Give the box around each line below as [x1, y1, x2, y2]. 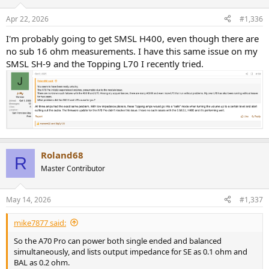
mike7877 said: [14, 217, 66, 228]
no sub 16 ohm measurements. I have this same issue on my [6, 44, 258, 57]
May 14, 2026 [6, 194, 51, 205]
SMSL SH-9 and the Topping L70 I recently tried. [6, 57, 204, 70]
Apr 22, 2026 [6, 13, 49, 24]
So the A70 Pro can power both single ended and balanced [14, 235, 222, 246]
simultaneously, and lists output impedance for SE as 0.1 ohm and [14, 246, 247, 257]
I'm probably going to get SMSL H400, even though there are [6, 32, 259, 44]
